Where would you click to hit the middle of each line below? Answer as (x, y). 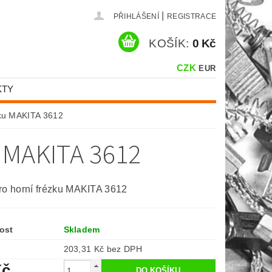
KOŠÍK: (169, 43)
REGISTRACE (192, 16)
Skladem (82, 229)
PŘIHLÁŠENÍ (136, 16)
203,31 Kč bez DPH (124, 249)
